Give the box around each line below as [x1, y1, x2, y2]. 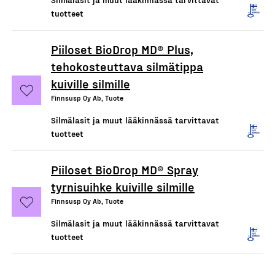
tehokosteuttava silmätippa [51, 58, 203, 74]
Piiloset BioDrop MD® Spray [51, 161, 198, 177]
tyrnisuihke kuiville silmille [51, 179, 195, 194]
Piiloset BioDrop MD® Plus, [51, 41, 193, 56]
